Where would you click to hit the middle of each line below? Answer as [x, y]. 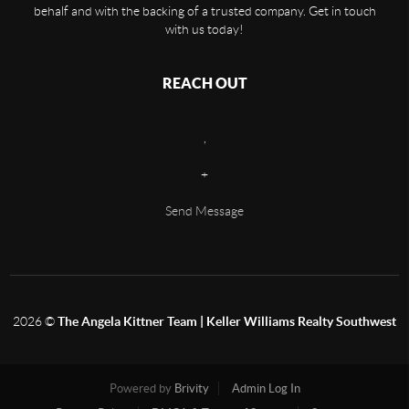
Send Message [204, 211]
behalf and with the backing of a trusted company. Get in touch [204, 11]
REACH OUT [204, 84]
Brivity [191, 389]
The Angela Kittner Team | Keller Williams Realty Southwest [227, 322]
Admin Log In [266, 389]
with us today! [204, 30]
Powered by [142, 389]
